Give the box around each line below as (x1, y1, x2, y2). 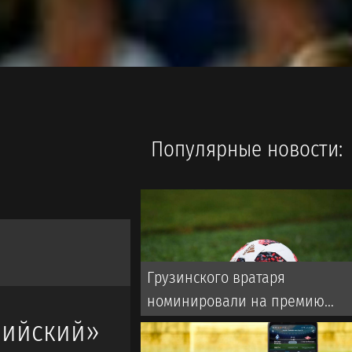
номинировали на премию (147, 291, 325, 310)
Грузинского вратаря (147, 268, 286, 287)
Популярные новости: (150, 136, 343, 162)
